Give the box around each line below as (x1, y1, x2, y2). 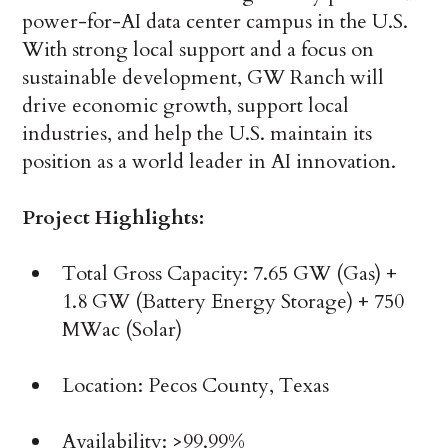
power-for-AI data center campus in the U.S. (22, 7, 409, 35)
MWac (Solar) (62, 315, 183, 343)
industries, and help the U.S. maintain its (22, 119, 373, 147)
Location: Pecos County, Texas (62, 371, 330, 399)
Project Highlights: (22, 203, 205, 231)
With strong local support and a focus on (22, 35, 375, 63)
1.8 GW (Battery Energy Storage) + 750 (62, 287, 405, 315)
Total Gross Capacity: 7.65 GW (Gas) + (62, 259, 398, 287)
